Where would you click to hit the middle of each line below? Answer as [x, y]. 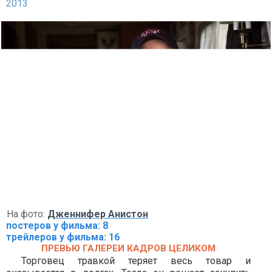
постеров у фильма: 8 [57, 226]
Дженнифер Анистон [98, 214]
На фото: [27, 214]
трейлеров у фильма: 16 [63, 237]
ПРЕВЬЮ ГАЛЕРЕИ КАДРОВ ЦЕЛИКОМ [129, 248]
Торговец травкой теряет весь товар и [136, 261]
